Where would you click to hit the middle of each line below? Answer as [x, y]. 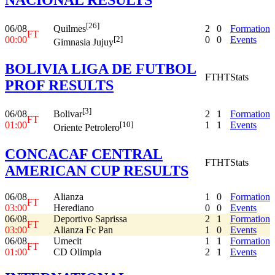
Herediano [74, 207]
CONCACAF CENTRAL [84, 154]
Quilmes [70, 29]
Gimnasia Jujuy [83, 42]
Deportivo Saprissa [90, 219]
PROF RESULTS [59, 85]
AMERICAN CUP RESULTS [97, 170]
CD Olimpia [77, 252]
